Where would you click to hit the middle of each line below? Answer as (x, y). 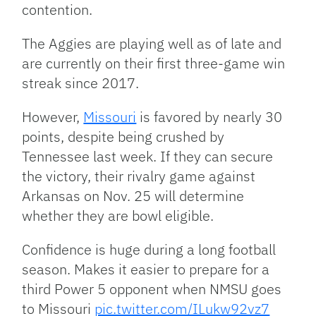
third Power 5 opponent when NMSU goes (152, 289)
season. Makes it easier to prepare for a (146, 269)
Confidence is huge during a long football (149, 250)
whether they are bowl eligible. (118, 216)
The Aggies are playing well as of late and (152, 44)
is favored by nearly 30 (209, 117)
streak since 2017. (81, 83)
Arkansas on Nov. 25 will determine (133, 196)
